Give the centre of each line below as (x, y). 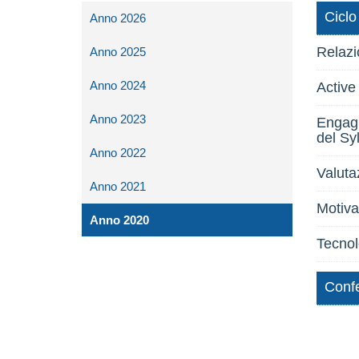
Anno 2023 (118, 119)
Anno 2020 (119, 220)
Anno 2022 (118, 153)
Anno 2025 (118, 52)
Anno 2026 (118, 18)
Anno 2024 (118, 85)
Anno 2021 (118, 186)
